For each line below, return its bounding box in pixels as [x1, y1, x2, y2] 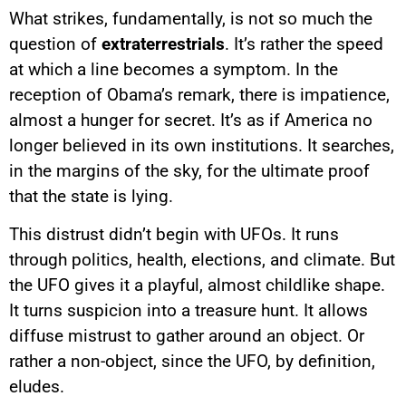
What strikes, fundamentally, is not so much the [9, 7, 372, 29]
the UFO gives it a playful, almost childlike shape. [9, 274, 385, 295]
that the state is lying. [9, 185, 173, 207]
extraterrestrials [101, 33, 225, 54]
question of [9, 33, 101, 54]
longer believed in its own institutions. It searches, [9, 134, 394, 156]
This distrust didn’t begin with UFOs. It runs [9, 223, 339, 245]
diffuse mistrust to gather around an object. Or [9, 324, 364, 346]
